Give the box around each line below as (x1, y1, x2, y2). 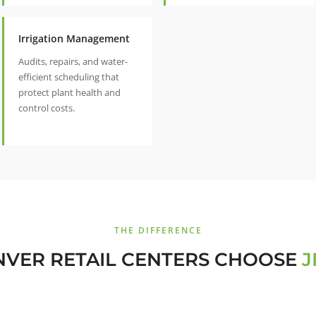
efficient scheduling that (18, 71, 119, 84)
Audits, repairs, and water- (18, 55, 128, 68)
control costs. (18, 102, 75, 115)
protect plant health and (18, 86, 121, 99)
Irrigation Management (18, 32, 130, 46)
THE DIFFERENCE (114, 224, 202, 237)
